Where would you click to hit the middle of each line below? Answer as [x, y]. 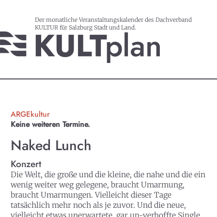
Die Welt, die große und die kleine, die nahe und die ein [108, 174]
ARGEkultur [31, 114]
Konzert [26, 164]
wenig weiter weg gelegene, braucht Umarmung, [98, 185]
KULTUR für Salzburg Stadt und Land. [85, 27]
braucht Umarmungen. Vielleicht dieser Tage [91, 195]
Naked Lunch [51, 146]
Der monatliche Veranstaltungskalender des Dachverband [113, 19]
